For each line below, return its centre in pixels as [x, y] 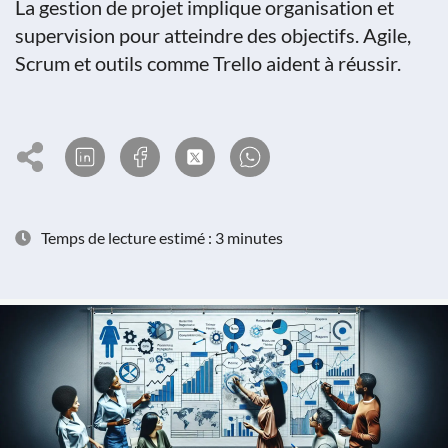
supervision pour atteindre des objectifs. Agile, [213, 35]
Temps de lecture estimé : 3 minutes [162, 237]
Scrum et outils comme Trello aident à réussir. [208, 63]
